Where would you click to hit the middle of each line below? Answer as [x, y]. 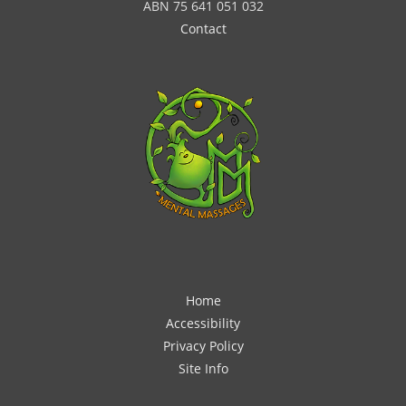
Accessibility [203, 324]
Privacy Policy [203, 346]
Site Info [203, 369]
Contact [203, 29]
